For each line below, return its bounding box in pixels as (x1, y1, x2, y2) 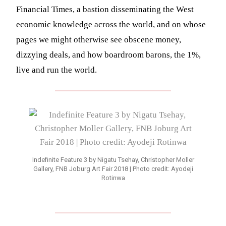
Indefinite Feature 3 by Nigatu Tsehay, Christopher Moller (32, 155, 194, 163)
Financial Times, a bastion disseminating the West (16, 4, 194, 14)
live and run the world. (16, 65, 97, 75)
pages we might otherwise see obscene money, (16, 34, 182, 44)
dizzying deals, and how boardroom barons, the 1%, (16, 49, 201, 60)
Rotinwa (101, 174, 125, 182)
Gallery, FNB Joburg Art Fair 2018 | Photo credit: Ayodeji (33, 164, 193, 173)
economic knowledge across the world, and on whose (16, 19, 206, 29)
